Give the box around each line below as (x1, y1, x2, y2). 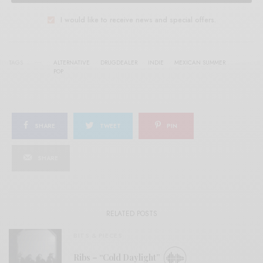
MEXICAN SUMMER (174, 58, 225, 67)
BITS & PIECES (73, 231, 123, 241)
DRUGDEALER (100, 58, 137, 67)
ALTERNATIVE (53, 58, 90, 67)
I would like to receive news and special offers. (60, 14, 216, 25)
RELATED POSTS (106, 208, 157, 219)
